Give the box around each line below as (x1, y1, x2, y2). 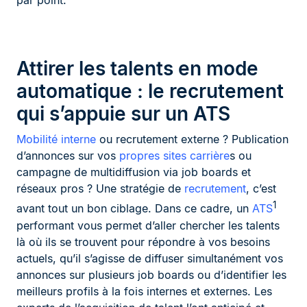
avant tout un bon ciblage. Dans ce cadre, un (16, 201, 252, 216)
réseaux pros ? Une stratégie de (16, 182, 184, 196)
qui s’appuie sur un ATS (16, 102, 230, 126)
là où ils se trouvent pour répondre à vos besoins (16, 234, 270, 249)
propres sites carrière (116, 149, 230, 163)
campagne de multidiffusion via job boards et (16, 165, 251, 180)
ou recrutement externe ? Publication (96, 132, 288, 147)
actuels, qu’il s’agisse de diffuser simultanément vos (16, 251, 283, 265)
